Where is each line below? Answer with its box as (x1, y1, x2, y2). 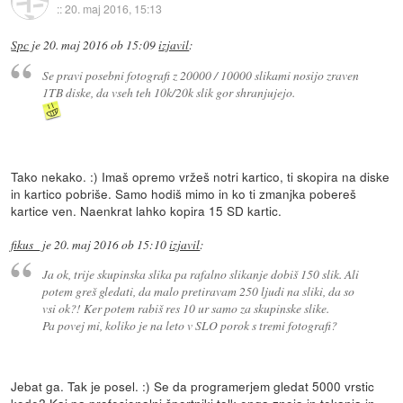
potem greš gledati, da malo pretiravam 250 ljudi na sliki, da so (41, 282, 354, 300)
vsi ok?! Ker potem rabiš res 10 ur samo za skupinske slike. (41, 300, 329, 318)
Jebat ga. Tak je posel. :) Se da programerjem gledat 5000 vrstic (11, 377, 375, 396)
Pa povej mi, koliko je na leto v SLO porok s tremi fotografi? (41, 317, 337, 335)
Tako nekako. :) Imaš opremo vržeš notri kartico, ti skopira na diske (11, 166, 390, 185)
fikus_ (11, 236, 40, 253)
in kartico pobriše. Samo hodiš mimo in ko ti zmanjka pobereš (11, 184, 357, 202)
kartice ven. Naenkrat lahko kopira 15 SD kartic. (11, 201, 282, 219)
